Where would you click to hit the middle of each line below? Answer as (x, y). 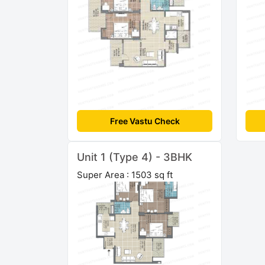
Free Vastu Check (145, 121)
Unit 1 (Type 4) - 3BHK (135, 157)
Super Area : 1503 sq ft (125, 174)
